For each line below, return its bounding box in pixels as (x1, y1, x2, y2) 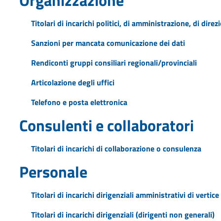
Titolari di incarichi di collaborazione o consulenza (31, 142, 201, 154)
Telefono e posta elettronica (31, 96, 127, 108)
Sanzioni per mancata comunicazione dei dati (31, 37, 185, 49)
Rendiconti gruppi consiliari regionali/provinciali (31, 56, 197, 69)
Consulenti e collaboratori (19, 113, 194, 137)
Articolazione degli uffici (31, 76, 114, 88)
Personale (19, 159, 87, 184)
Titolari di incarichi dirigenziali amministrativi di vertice (31, 188, 219, 201)
